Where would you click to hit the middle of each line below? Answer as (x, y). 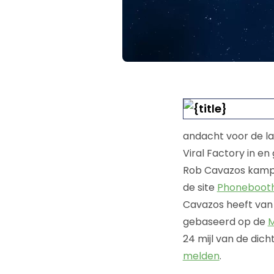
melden (201, 256)
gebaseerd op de (225, 221)
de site (200, 187)
